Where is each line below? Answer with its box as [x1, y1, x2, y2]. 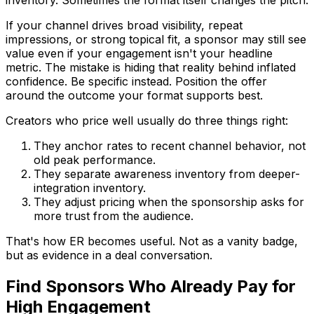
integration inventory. [34, 180, 146, 195]
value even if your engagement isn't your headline [6, 46, 273, 60]
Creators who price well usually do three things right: [6, 113, 288, 128]
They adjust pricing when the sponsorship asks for [34, 194, 304, 209]
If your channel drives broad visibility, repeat [6, 18, 243, 32]
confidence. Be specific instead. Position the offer [6, 74, 267, 88]
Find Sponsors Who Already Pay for [6, 275, 296, 296]
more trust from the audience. [34, 208, 193, 223]
